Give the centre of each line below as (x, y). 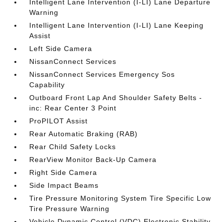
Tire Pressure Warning (70, 209)
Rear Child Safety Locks (73, 147)
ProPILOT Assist (59, 121)
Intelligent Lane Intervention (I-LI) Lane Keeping (117, 25)
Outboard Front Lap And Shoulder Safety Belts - (116, 98)
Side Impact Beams (64, 185)
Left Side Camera (61, 49)
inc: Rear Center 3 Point (73, 108)
